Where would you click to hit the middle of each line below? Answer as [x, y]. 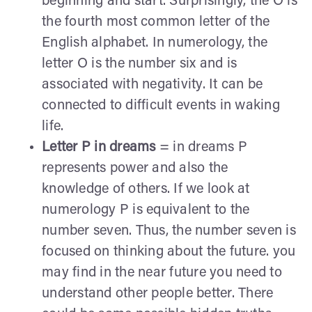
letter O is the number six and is [140, 64]
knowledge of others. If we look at [146, 189]
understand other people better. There [158, 294]
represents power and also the [135, 168]
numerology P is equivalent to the [146, 210]
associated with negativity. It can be [153, 85]
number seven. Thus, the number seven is [169, 231]
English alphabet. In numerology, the [155, 43]
